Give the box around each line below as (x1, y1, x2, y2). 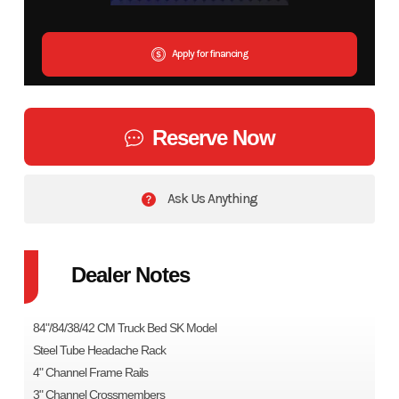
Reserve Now (151, 125, 275, 150)
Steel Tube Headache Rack (32, 342, 166, 357)
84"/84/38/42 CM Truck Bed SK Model (32, 320, 216, 335)
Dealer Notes (70, 262, 190, 287)
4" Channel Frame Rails (32, 364, 148, 379)
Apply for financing (169, 47, 248, 61)
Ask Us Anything (165, 190, 257, 207)
